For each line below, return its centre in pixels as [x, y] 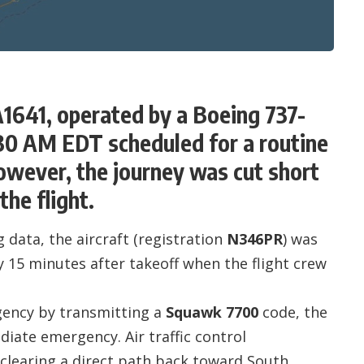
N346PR [255, 238]
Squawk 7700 [212, 312]
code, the [293, 312]
